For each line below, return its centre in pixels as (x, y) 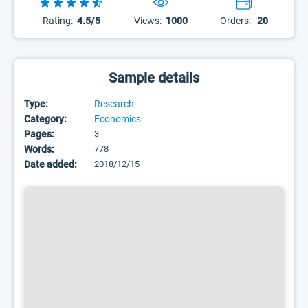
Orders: (235, 21)
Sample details (154, 78)
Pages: (39, 134)
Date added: (51, 164)
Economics (118, 119)
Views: (148, 21)
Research (114, 104)
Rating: (57, 21)
